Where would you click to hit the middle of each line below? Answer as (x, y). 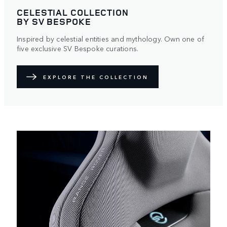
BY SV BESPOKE (54, 22)
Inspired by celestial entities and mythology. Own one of (111, 39)
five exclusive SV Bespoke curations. (78, 48)
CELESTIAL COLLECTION (73, 12)
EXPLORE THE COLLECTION (96, 77)
